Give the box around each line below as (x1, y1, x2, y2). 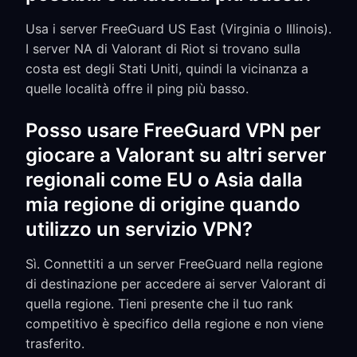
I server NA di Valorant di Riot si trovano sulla (25, 41, 300, 57)
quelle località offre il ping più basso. (25, 80, 249, 96)
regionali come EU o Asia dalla (25, 168, 303, 191)
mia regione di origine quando (25, 193, 300, 216)
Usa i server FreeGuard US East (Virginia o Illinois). (25, 21, 331, 37)
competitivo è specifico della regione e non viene (25, 316, 324, 331)
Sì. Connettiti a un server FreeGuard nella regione (25, 256, 323, 272)
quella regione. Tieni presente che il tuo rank (25, 296, 293, 312)
